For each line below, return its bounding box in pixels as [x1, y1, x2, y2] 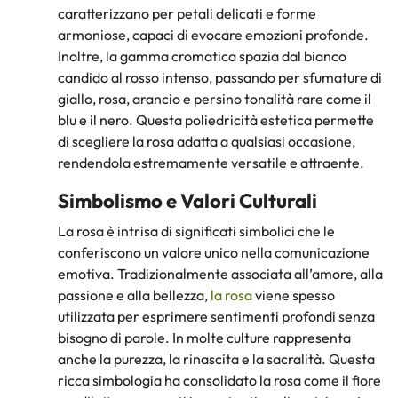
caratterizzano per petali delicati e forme [58, 4, 316, 22]
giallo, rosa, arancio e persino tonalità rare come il [58, 89, 371, 107]
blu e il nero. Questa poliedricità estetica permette [58, 110, 374, 129]
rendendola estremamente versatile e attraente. [58, 153, 364, 171]
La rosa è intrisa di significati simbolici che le [58, 222, 335, 241]
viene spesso [252, 286, 335, 305]
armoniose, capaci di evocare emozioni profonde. [58, 25, 369, 44]
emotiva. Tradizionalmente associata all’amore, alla [58, 265, 383, 283]
